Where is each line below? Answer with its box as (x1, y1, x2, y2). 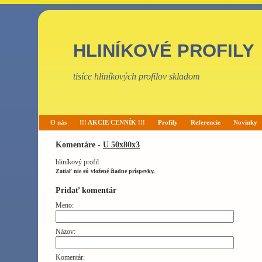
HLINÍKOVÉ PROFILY (73, 40, 254, 61)
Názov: (56, 227, 75, 236)
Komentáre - (56, 140, 103, 149)
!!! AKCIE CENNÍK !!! (80, 119, 145, 126)
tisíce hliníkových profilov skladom (73, 71, 200, 81)
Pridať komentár (56, 185, 116, 195)
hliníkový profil (56, 158, 99, 166)
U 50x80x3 (103, 140, 140, 149)
